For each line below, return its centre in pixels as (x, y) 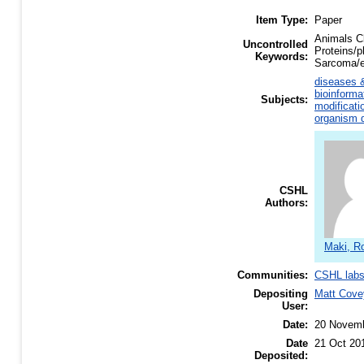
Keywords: (282, 57)
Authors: (286, 203)
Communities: (273, 275)
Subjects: (284, 100)
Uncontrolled (275, 45)
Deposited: (281, 356)
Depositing (281, 294)
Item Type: (282, 20)
